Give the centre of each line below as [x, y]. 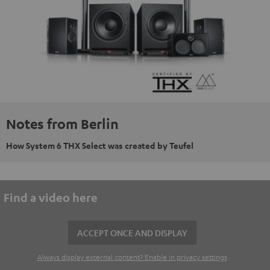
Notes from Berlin [62, 123]
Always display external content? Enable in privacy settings [132, 256]
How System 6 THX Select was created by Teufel [100, 145]
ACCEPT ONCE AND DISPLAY [132, 232]
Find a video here [51, 197]
